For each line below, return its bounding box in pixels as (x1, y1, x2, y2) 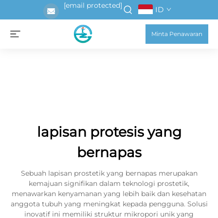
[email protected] (64, 1, 122, 10)
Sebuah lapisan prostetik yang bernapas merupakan (20, 169, 198, 178)
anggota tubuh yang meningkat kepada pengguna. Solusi (10, 200, 208, 208)
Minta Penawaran (151, 30, 202, 37)
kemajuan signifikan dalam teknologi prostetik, (29, 179, 189, 188)
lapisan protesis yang (36, 124, 182, 140)
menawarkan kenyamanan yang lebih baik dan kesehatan (12, 189, 206, 198)
